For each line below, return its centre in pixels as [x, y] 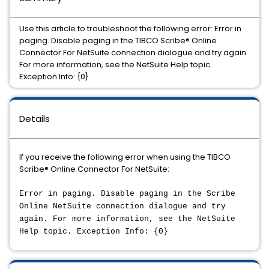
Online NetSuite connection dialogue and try [122, 206]
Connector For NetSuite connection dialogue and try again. [134, 53]
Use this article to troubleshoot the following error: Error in [130, 29]
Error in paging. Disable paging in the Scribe [127, 194]
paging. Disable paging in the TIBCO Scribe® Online [118, 41]
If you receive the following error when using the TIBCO [125, 157]
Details [35, 119]
